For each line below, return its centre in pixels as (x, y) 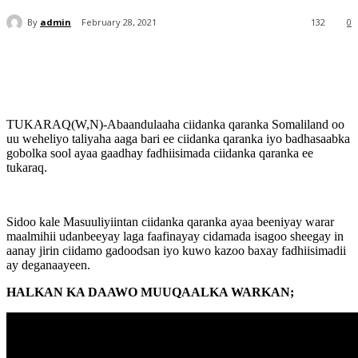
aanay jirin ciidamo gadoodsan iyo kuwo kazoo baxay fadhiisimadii (176, 251)
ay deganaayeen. (48, 265)
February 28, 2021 (119, 22)
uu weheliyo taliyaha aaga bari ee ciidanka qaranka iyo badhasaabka (178, 139)
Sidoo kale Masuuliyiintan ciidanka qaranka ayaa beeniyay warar (170, 222)
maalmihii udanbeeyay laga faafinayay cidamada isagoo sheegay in (175, 237)
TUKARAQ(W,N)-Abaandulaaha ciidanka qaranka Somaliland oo (175, 125)
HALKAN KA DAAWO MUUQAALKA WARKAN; (150, 292)
